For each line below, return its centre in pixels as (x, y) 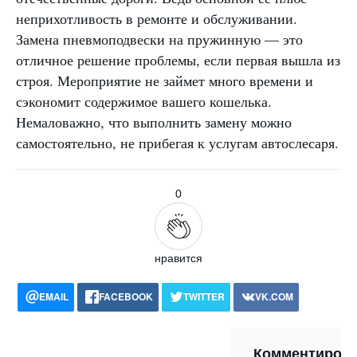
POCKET (59, 325)
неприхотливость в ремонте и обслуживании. (157, 18)
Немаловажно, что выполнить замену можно (154, 122)
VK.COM (274, 296)
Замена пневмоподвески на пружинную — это (159, 39)
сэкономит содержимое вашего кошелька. (144, 101)
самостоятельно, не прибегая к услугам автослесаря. (177, 143)
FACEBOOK (126, 296)
